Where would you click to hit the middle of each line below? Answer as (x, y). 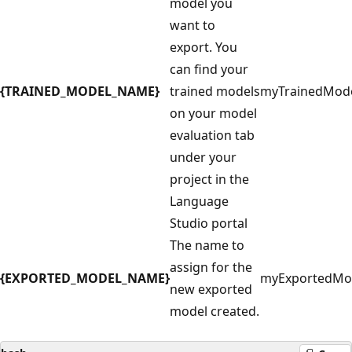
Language (199, 202)
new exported (211, 290)
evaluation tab (212, 136)
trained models (215, 92)
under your (203, 158)
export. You (203, 48)
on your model (213, 114)
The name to (207, 246)
